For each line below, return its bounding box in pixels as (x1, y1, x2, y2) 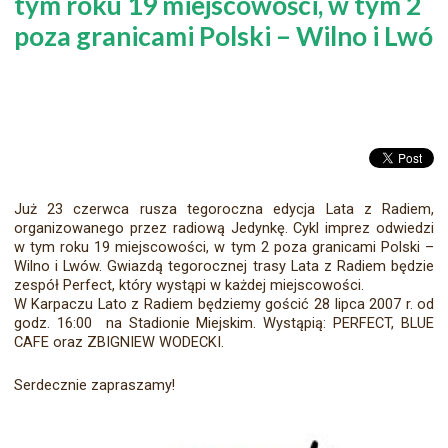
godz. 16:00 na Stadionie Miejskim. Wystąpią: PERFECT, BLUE (13, 314, 435, 333)
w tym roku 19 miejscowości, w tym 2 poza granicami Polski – (13, 238, 435, 257)
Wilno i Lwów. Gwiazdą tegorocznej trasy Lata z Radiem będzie (13, 257, 435, 276)
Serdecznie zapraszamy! (13, 376, 175, 395)
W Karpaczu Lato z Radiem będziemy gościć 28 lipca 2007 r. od (13, 295, 435, 314)
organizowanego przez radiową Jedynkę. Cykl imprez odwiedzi (13, 219, 435, 238)
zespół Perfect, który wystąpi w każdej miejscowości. (13, 276, 364, 295)
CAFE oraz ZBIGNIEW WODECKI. (13, 333, 224, 352)
